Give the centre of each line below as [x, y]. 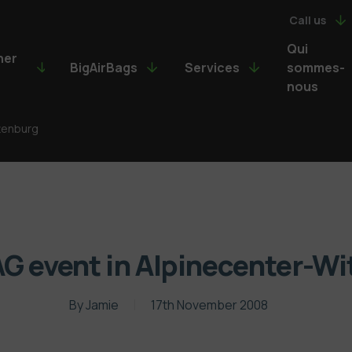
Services [212, 68]
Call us [308, 20]
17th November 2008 [209, 305]
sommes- [315, 68]
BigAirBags [103, 68]
